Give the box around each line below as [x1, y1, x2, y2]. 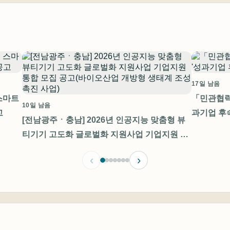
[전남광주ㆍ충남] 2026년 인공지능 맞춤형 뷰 [22, 116, 185, 125]
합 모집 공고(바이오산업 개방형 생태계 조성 [22, 144, 183, 154]
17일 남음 [191, 80, 220, 88]
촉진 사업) [22, 159, 60, 168]
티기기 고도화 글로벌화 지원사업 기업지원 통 [22, 130, 188, 139]
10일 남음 [22, 102, 51, 109]
